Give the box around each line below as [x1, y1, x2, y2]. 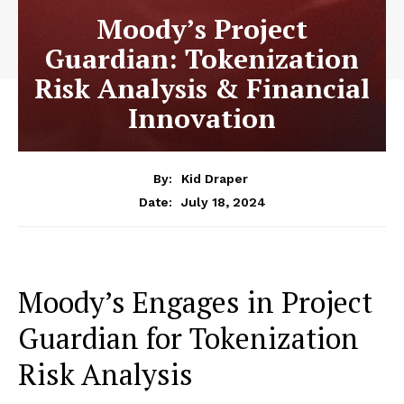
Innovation [128, 100, 276, 136]
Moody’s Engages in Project [18, 282, 372, 321]
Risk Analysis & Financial [34, 70, 370, 106]
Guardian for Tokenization [18, 318, 359, 357]
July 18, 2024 [180, 194, 266, 209]
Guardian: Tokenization [45, 41, 359, 77]
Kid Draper [181, 170, 248, 186]
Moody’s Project [96, 11, 308, 47]
